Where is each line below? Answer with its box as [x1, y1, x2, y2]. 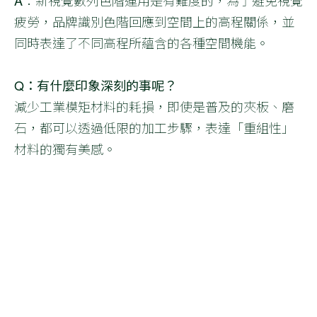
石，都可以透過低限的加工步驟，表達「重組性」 [14, 117, 294, 137]
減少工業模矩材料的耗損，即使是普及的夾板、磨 [14, 96, 294, 115]
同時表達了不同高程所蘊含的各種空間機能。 [14, 33, 269, 52]
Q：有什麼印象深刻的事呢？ [14, 75, 177, 94]
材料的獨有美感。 [14, 139, 116, 158]
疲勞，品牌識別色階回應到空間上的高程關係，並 [14, 11, 294, 30]
